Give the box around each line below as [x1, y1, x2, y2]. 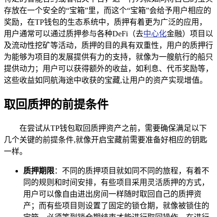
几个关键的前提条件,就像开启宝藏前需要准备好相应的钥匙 [4, 135, 207, 144]
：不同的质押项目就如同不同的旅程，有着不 [54, 166, 209, 175]
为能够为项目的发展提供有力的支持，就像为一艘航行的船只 [4, 52, 213, 61]
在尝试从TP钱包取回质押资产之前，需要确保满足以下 [19, 124, 207, 132]
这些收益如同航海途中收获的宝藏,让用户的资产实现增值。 [4, 76, 207, 84]
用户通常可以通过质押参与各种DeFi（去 [4, 29, 143, 38]
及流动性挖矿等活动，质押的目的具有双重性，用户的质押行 [4, 41, 213, 49]
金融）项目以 [167, 29, 213, 38]
